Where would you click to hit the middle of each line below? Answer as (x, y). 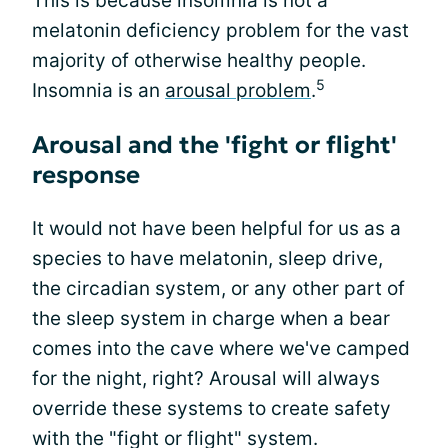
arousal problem (238, 90)
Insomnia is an (98, 90)
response (86, 174)
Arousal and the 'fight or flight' (214, 144)
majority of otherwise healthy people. (199, 60)
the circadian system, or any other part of (218, 288)
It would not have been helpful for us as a (216, 228)
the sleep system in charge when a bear (211, 318)
